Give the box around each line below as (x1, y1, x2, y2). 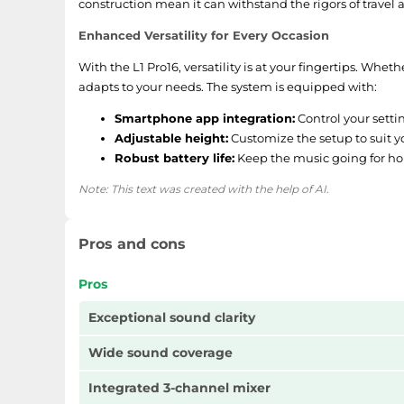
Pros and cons (78, 235, 186, 252)
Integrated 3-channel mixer (88, 380, 271, 396)
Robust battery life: (115, 151, 234, 165)
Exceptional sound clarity (88, 309, 255, 326)
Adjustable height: (115, 131, 228, 145)
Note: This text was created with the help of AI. (78, 182, 329, 196)
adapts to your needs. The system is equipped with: (78, 79, 377, 94)
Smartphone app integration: (115, 111, 295, 125)
